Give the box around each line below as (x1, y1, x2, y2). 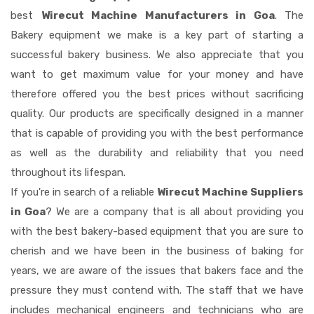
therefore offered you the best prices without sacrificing (11, 87, 303, 100)
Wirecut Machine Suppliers (157, 185, 303, 198)
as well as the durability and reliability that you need (11, 146, 303, 159)
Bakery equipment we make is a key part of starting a (11, 28, 303, 41)
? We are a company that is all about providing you (46, 205, 303, 218)
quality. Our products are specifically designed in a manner (11, 107, 303, 120)
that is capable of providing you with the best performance (11, 126, 303, 139)
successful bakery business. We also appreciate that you (11, 48, 303, 61)
